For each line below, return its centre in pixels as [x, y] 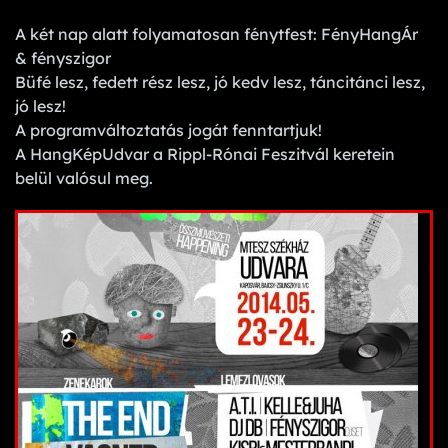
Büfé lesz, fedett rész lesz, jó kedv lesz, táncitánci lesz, [220, 81]
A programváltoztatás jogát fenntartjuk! [168, 129]
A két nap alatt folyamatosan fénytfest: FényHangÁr [216, 33]
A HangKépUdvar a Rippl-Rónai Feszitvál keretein [205, 153]
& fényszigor [63, 57]
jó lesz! [40, 105]
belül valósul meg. [84, 177]
